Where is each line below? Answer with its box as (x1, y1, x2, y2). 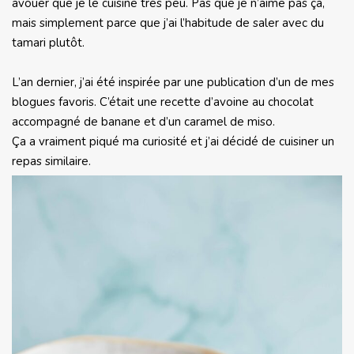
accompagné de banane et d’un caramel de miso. (12, 113, 275, 130)
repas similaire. (12, 153, 91, 169)
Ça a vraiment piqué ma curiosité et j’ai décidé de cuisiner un (12, 133, 334, 149)
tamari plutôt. (12, 34, 85, 51)
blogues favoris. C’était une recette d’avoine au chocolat (12, 93, 314, 110)
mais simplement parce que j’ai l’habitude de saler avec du (12, 14, 324, 31)
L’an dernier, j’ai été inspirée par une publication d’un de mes (12, 73, 334, 90)
